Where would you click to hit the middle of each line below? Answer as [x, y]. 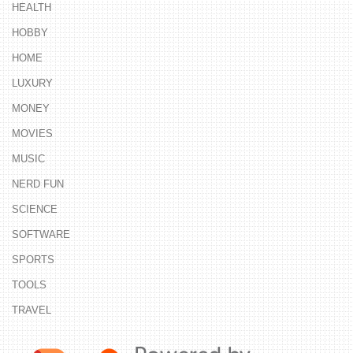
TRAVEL [32, 310]
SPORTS [33, 260]
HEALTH [32, 8]
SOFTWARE [41, 235]
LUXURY [32, 84]
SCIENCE [35, 210]
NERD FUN [38, 184]
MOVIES [32, 134]
